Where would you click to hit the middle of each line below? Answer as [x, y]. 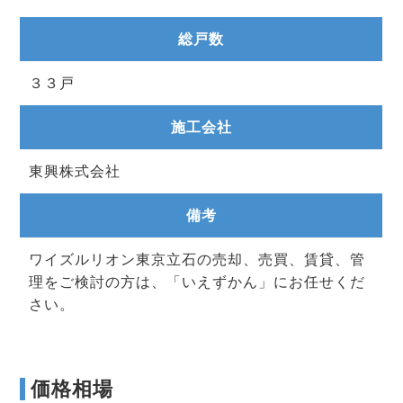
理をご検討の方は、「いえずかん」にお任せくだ [197, 282]
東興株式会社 [75, 171]
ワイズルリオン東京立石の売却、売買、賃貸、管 [197, 260]
